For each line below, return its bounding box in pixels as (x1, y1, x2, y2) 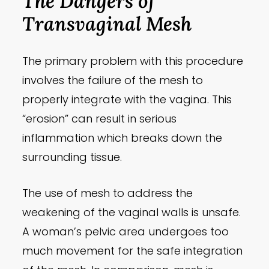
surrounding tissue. (22, 150, 122, 165)
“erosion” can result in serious (22, 111, 177, 127)
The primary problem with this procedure (22, 53, 244, 69)
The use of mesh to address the (22, 186, 193, 201)
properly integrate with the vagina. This (22, 92, 232, 107)
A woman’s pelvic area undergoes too (22, 224, 229, 240)
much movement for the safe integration (22, 243, 243, 259)
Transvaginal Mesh (22, 11, 192, 37)
